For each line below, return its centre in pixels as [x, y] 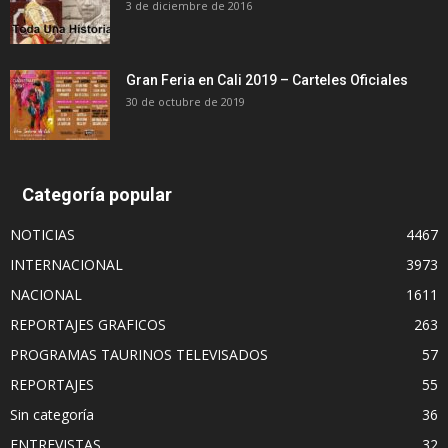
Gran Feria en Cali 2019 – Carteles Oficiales [267, 79]
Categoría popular [97, 194]
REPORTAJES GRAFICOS [88, 324]
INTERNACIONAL [66, 264]
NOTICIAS [42, 234]
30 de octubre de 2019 [185, 101]
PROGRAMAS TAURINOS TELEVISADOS [139, 354]
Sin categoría [52, 414]
